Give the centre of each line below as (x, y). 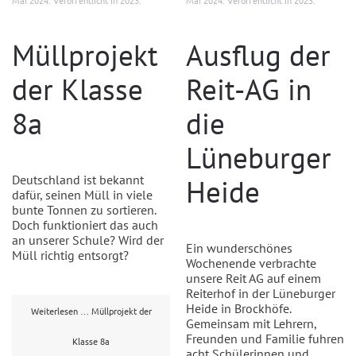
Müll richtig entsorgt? (70, 255)
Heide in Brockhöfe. (238, 308)
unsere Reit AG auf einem (253, 278)
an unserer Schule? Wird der (88, 240)
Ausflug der (258, 55)
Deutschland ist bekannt (78, 180)
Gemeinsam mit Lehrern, (251, 323)
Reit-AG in (249, 89)
